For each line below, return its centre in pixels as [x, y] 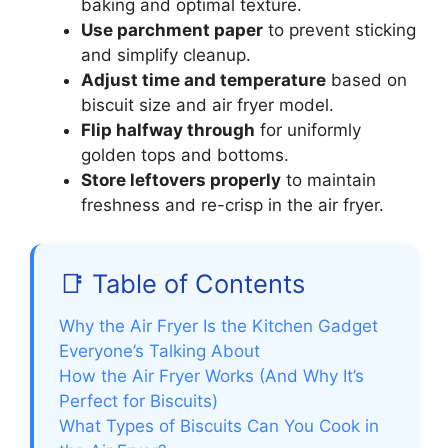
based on [366, 80]
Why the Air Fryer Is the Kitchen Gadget [218, 325]
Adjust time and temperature [203, 80]
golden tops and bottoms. [185, 155]
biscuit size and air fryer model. [207, 105]
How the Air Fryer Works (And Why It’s [211, 375]
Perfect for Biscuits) [138, 400]
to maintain [328, 180]
